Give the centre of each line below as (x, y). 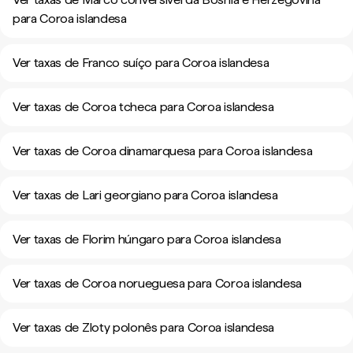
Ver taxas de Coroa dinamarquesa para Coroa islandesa (163, 151)
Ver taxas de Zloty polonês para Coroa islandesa (143, 327)
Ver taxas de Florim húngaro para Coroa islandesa (147, 239)
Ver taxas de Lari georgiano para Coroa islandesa (145, 195)
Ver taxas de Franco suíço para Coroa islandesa (141, 63)
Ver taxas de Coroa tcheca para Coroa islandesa (143, 107)
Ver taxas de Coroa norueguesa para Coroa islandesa (157, 283)
